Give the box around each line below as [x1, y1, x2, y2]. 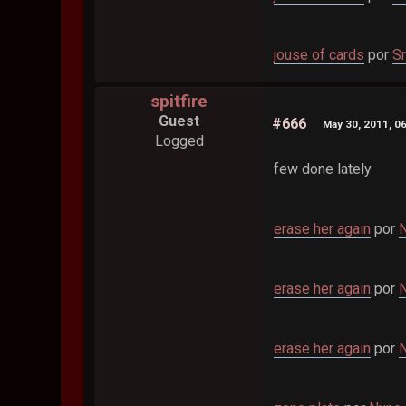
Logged [154, 132, 204, 150]
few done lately [274, 160, 372, 179]
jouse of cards [274, 46, 365, 64]
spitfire [150, 91, 208, 112]
